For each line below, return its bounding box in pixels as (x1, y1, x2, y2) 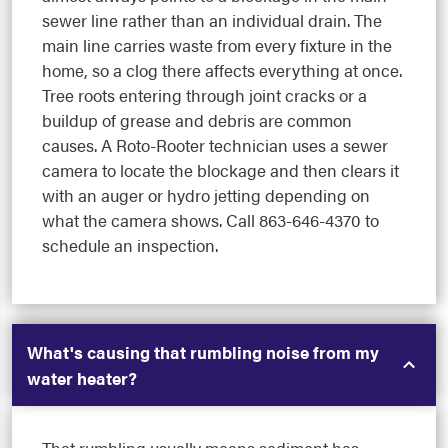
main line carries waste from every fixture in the (42, 32, 392, 57)
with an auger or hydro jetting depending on (42, 182, 370, 207)
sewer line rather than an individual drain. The (42, 7, 382, 32)
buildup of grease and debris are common (42, 107, 352, 132)
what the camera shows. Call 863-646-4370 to (42, 207, 379, 232)
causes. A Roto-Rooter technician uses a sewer (42, 132, 388, 157)
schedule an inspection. (42, 232, 218, 257)
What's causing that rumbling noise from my (27, 339, 379, 364)
